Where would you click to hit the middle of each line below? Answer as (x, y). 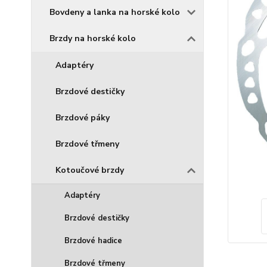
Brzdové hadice (93, 241)
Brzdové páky (83, 118)
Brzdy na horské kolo (93, 38)
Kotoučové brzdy (90, 170)
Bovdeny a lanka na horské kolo (115, 12)
